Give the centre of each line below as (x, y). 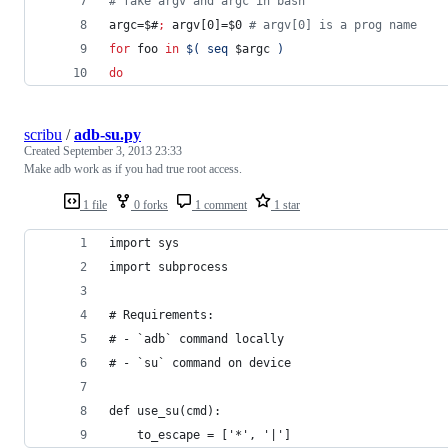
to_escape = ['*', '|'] (200, 435)
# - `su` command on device (200, 363)
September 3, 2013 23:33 (122, 151)
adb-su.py (107, 135)
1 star (285, 205)
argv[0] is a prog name (336, 25)
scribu (43, 135)
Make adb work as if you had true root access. (133, 169)
